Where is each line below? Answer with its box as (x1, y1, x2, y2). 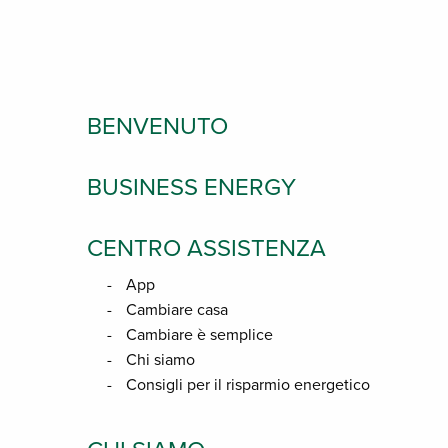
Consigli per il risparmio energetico (126, 375, 370, 395)
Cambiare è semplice (126, 325, 273, 345)
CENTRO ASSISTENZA (87, 234, 326, 263)
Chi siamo (126, 350, 195, 370)
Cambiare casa (126, 300, 228, 320)
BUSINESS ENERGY (87, 173, 296, 202)
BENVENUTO (87, 112, 228, 141)
